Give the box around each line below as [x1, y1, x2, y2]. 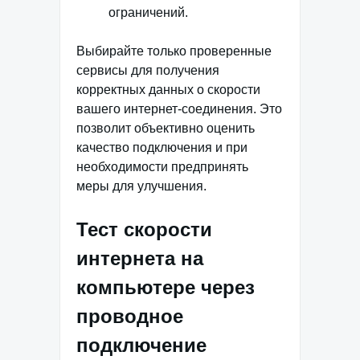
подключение [76, 333, 207, 356]
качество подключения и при [76, 140, 247, 154]
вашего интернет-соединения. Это [76, 101, 282, 116]
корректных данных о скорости [76, 82, 260, 96]
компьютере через [76, 276, 255, 298]
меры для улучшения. [76, 178, 207, 193]
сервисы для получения [76, 63, 219, 77]
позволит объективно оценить [76, 121, 255, 135]
